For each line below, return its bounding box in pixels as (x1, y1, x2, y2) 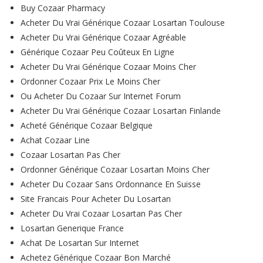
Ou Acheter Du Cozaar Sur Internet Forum (21, 90, 181, 102)
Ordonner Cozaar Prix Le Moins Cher (21, 76, 160, 87)
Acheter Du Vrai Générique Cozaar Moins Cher (21, 61, 196, 72)
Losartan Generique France (21, 222, 124, 234)
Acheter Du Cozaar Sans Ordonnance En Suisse (21, 178, 201, 190)
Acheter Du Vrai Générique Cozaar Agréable (21, 32, 186, 43)
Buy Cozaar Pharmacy (21, 2, 105, 14)
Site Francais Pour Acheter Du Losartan (21, 193, 171, 204)
